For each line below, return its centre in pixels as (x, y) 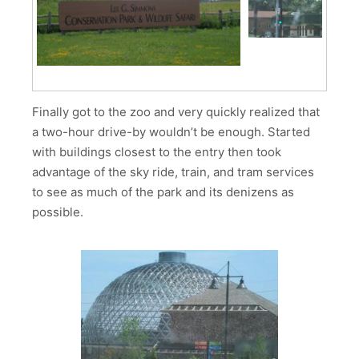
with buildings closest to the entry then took (157, 151)
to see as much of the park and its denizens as (163, 192)
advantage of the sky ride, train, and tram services (173, 171)
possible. (58, 212)
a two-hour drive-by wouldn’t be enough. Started (171, 131)
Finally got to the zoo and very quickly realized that (176, 111)
